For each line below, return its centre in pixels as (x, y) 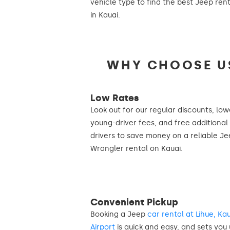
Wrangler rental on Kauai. (137, 148)
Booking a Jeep (119, 214)
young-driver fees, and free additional (159, 123)
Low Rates (115, 98)
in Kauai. (105, 15)
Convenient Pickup (134, 202)
